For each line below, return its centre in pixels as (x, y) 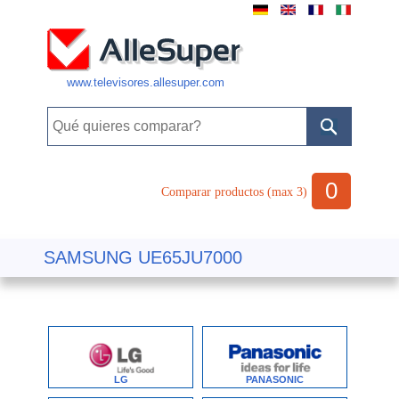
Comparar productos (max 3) (234, 192)
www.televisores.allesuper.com (145, 82)
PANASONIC (275, 379)
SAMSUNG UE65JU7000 (143, 258)
